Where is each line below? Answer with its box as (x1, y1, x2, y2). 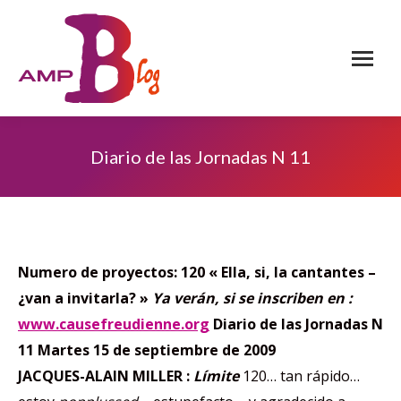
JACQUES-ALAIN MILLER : (18, 366, 193, 386)
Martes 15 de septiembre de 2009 (38, 340, 276, 360)
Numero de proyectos (18, 262, 174, 282)
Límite (193, 366, 243, 386)
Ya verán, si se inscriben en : (152, 288, 353, 308)
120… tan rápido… (243, 366, 360, 386)
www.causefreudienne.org (18, 314, 209, 334)
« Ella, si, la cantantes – (209, 262, 376, 282)
